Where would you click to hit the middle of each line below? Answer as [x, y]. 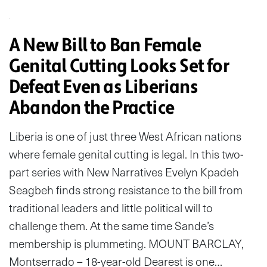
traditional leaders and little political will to [111, 207]
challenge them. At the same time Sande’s [111, 225]
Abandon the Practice [91, 108]
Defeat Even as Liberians [103, 87]
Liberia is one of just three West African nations [125, 136]
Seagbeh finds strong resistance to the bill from [126, 190]
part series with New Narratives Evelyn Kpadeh [124, 172]
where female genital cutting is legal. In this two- [126, 154]
